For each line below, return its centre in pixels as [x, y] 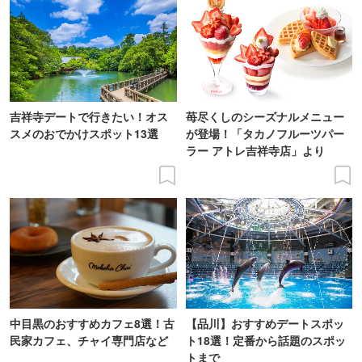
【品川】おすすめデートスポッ [265, 324]
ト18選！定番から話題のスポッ [265, 341]
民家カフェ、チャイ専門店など [89, 341]
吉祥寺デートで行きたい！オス [89, 116]
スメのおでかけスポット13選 [84, 133]
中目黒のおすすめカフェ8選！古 [92, 324]
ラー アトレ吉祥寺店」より [255, 150]
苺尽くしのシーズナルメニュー [265, 116]
